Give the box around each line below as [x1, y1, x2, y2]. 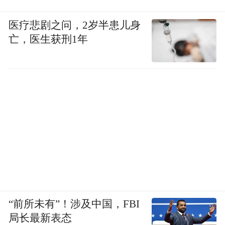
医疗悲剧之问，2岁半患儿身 [9, 19, 141, 31]
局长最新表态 [9, 212, 72, 223]
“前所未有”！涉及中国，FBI [9, 198, 140, 209]
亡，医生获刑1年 [9, 33, 88, 45]
